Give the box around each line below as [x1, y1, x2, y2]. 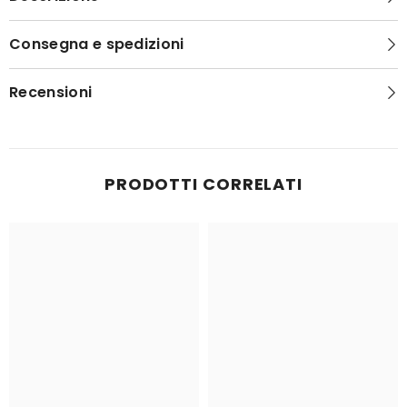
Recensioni [9, 82, 93, 103]
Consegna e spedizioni [9, 34, 184, 55]
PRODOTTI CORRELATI [104, 173, 303, 195]
